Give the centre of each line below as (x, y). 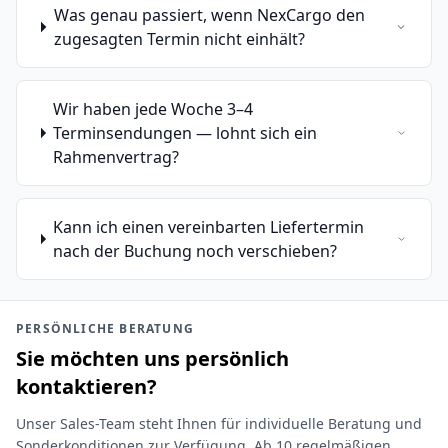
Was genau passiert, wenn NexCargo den (209, 15)
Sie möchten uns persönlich (152, 358)
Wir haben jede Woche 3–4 (153, 109)
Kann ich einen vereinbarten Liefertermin (209, 227)
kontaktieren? (86, 386)
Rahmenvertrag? (116, 157)
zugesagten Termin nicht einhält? (179, 39)
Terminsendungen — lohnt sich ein (185, 133)
